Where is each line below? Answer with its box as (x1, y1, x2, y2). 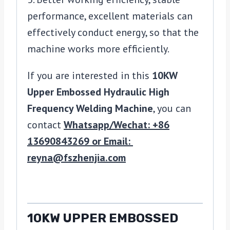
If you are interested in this (27, 69, 152, 83)
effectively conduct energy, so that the (27, 26, 199, 40)
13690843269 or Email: (27, 135, 133, 148)
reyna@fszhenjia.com (27, 151, 126, 165)
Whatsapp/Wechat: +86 (64, 118, 169, 132)
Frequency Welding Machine (27, 102, 153, 116)
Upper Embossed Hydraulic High (27, 85, 169, 99)
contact (27, 118, 64, 132)
